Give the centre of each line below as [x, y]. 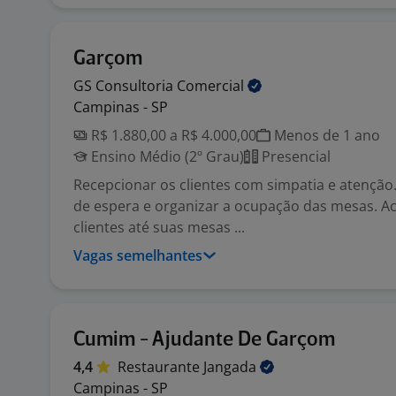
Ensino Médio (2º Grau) [166, 156]
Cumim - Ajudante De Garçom [204, 340]
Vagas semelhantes [138, 255]
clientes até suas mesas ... [159, 227]
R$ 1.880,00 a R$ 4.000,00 [172, 135]
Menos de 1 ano [325, 135]
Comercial [212, 86]
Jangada [232, 367]
